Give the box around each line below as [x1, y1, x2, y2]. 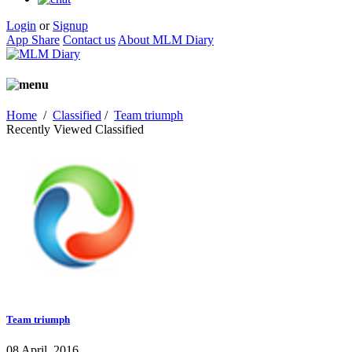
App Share [6, 32, 60, 46]
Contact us [63, 32, 115, 46]
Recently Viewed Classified [6, 123, 144, 137]
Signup [53, 18, 88, 32]
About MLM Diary [118, 32, 214, 46]
